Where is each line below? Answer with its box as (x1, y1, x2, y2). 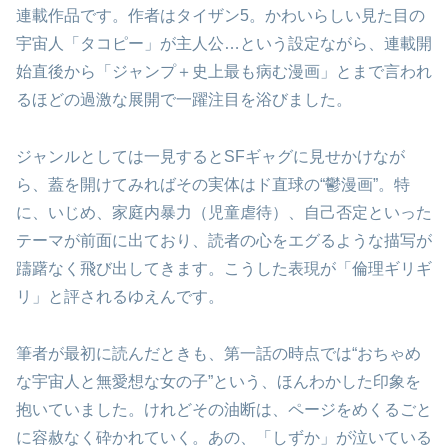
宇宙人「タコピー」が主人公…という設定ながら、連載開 (16, 35, 432, 53)
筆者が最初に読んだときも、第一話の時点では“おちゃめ (16, 344, 421, 362)
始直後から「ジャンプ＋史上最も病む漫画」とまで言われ (16, 63, 432, 81)
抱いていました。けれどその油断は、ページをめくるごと (16, 400, 432, 418)
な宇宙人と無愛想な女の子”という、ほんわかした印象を (16, 372, 421, 390)
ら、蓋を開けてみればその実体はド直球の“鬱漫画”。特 (16, 175, 410, 193)
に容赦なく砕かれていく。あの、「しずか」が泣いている (16, 428, 432, 446)
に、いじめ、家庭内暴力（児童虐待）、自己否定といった (16, 203, 432, 221)
